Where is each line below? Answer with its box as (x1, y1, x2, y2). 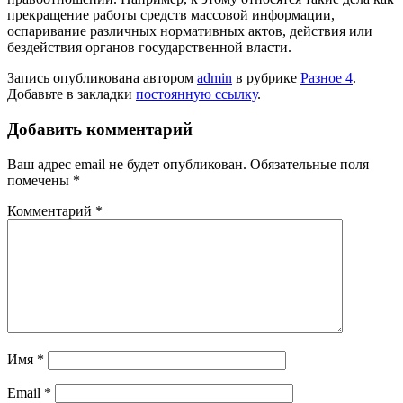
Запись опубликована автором (7, 70, 197, 86)
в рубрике (232, 70, 300, 86)
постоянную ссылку (136, 86, 257, 103)
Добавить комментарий (7, 120, 193, 139)
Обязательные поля (250, 156, 369, 172)
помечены (7, 172, 73, 188)
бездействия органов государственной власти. (7, 40, 291, 56)
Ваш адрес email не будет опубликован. (7, 156, 246, 172)
